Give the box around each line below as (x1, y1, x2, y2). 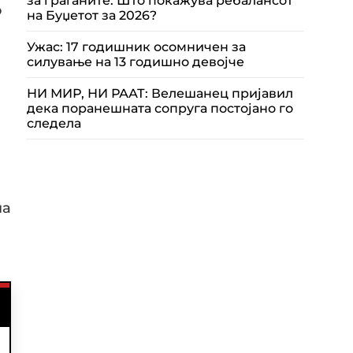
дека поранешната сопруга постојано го (27, 101, 293, 116)
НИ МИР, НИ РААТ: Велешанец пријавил (27, 86, 293, 101)
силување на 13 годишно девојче (27, 54, 244, 69)
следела (27, 116, 81, 131)
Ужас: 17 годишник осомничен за (27, 39, 246, 54)
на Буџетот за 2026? (27, 8, 157, 23)
